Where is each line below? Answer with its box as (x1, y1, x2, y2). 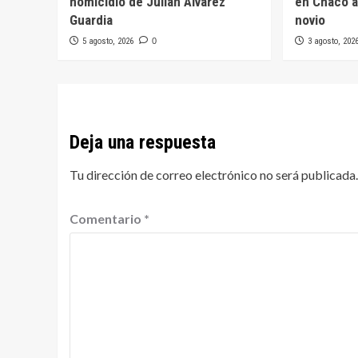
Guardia (70, 12, 113, 29)
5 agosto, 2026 (82, 36, 133, 47)
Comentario (70, 211, 144, 227)
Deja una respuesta (70, 131, 216, 154)
